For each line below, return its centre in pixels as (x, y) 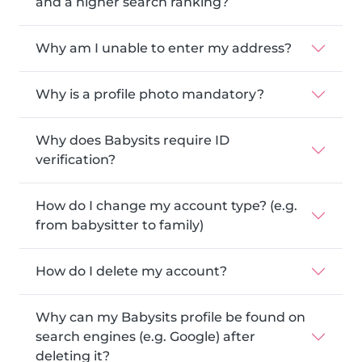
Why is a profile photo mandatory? (150, 94)
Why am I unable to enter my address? (164, 48)
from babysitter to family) (120, 225)
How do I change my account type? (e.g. (166, 206)
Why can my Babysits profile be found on (170, 317)
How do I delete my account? (131, 271)
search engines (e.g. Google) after (145, 337)
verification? (76, 160)
